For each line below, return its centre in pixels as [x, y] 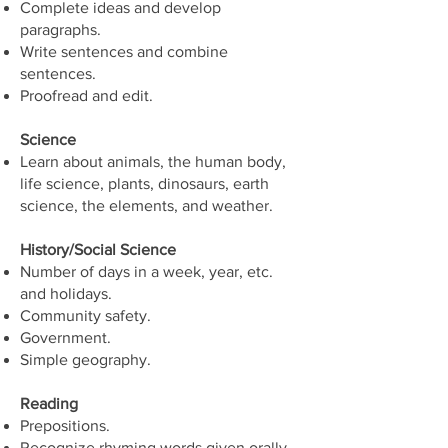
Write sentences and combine [124, 51]
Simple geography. [85, 359]
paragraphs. [60, 29]
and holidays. [66, 293]
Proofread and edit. [86, 95]
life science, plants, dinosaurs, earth [144, 183]
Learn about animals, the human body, [153, 161]
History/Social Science [98, 249]
